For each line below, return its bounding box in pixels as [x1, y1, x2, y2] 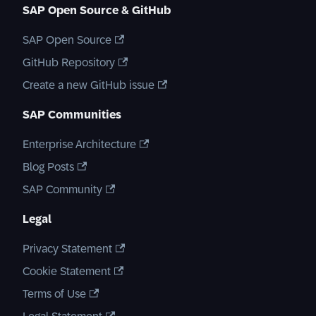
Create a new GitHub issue [23, 79, 154, 91]
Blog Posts [23, 161, 74, 173]
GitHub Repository [23, 56, 115, 68]
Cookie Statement [23, 265, 111, 277]
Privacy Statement [23, 243, 112, 255]
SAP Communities [23, 109, 121, 121]
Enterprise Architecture [23, 138, 136, 150]
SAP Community [23, 183, 102, 195]
